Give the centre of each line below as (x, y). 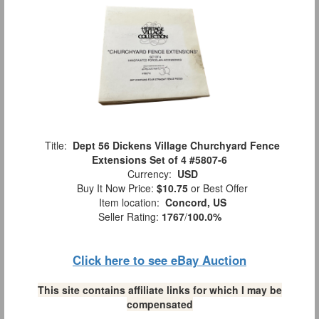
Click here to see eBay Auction (159, 260)
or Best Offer (218, 188)
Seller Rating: (130, 217)
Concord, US (195, 203)
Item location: (129, 203)
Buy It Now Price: (114, 188)
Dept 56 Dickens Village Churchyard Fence (176, 146)
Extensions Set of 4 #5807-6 (159, 160)
